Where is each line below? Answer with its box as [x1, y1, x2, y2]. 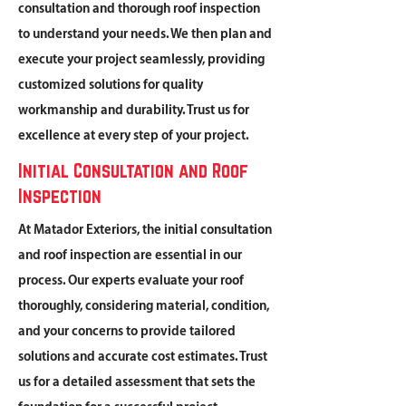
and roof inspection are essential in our [18, 248, 242, 263]
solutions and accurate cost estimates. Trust [18, 350, 267, 364]
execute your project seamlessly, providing [18, 53, 265, 67]
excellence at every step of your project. [18, 129, 249, 143]
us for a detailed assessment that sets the [18, 375, 256, 390]
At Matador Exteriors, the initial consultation [18, 223, 272, 237]
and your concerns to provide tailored [18, 324, 236, 339]
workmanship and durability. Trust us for [18, 103, 249, 118]
